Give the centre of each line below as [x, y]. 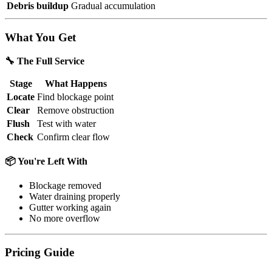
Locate [21, 97]
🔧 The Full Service [45, 61]
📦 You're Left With [46, 161]
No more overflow [65, 218]
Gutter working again [70, 207]
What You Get [40, 37]
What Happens [76, 83]
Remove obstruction [76, 110]
